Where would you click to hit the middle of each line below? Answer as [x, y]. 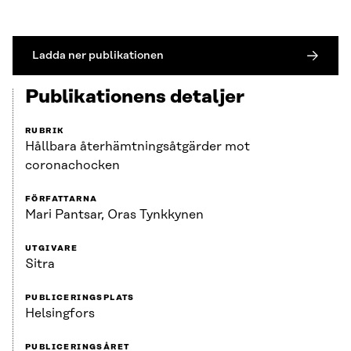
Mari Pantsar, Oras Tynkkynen [114, 215]
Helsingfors [60, 314]
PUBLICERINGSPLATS [80, 298]
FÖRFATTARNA [62, 199]
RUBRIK [45, 131]
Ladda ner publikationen [98, 56]
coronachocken [72, 166]
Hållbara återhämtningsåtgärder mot [138, 147]
